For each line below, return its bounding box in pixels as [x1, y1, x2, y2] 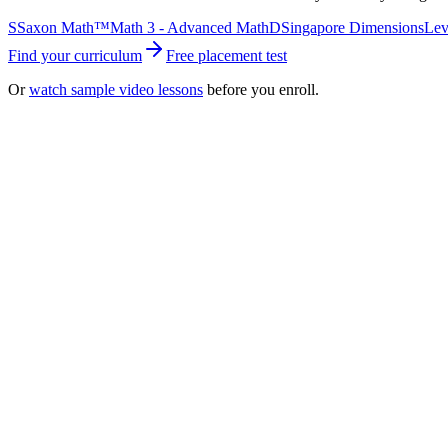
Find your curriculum [8, 46, 142, 64]
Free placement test [166, 46, 287, 64]
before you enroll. [207, 80, 319, 98]
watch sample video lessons [29, 80, 203, 98]
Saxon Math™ [17, 18, 110, 36]
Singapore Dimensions [281, 18, 424, 36]
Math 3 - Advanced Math [110, 18, 269, 36]
